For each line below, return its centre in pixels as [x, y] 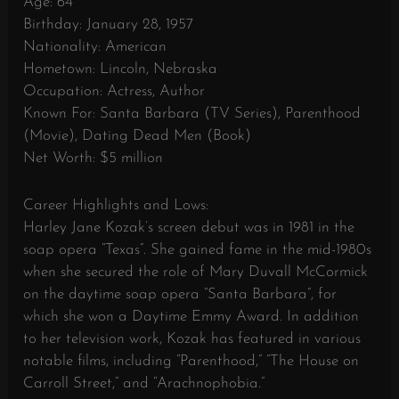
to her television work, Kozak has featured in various [192, 338]
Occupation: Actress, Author [114, 92]
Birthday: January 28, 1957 [109, 25]
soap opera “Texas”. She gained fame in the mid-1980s [198, 249]
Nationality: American [95, 47]
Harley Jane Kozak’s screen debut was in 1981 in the [189, 227]
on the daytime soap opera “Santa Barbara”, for [180, 294]
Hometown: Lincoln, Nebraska [121, 69]
